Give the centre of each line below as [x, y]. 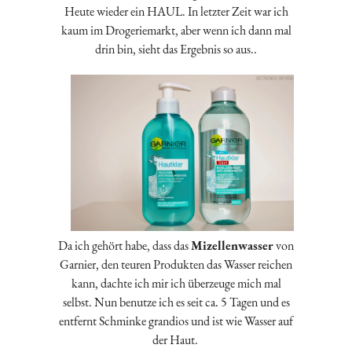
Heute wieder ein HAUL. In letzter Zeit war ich [176, 11]
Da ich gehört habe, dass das [125, 246]
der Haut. [176, 340]
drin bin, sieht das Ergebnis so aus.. [176, 49]
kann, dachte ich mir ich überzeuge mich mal [176, 284]
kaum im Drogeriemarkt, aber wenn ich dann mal [176, 30]
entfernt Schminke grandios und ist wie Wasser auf [176, 321]
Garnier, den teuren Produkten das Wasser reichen [176, 265]
